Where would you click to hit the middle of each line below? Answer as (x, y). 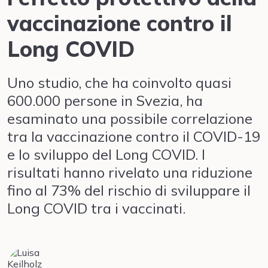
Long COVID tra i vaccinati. (96, 208)
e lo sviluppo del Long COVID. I (106, 154)
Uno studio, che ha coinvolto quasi (119, 83)
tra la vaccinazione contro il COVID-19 (134, 136)
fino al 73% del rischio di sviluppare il (129, 190)
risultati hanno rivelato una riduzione (130, 172)
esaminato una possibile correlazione (130, 118)
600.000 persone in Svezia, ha (105, 100)
